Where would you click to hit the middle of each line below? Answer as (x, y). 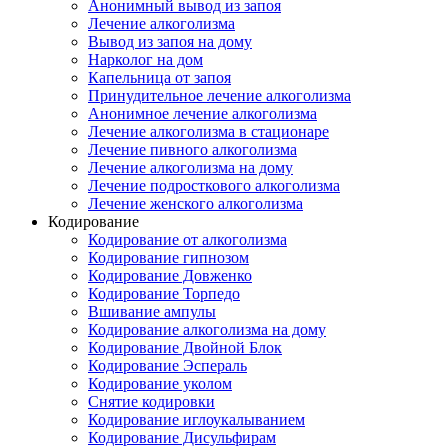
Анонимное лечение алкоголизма (202, 113)
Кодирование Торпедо (164, 293)
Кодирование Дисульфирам (182, 437)
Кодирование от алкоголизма (187, 239)
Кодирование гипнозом (168, 257)
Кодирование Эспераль (167, 365)
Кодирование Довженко (170, 275)
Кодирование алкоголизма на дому (207, 329)
